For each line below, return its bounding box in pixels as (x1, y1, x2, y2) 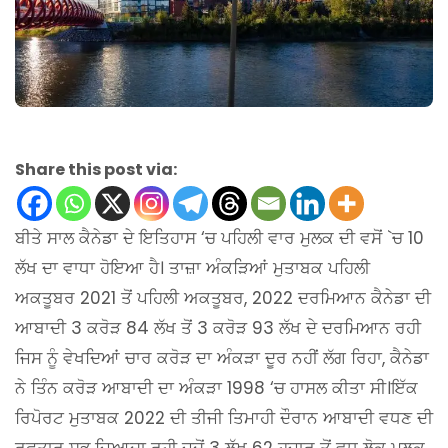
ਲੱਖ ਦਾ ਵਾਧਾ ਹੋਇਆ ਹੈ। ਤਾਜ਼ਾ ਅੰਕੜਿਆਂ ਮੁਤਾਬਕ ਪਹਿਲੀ (15, 256, 370, 281)
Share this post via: (15, 158, 177, 182)
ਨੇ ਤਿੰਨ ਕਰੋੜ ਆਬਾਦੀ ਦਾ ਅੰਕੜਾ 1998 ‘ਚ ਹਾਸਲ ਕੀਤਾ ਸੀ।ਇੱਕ (15, 376, 418, 401)
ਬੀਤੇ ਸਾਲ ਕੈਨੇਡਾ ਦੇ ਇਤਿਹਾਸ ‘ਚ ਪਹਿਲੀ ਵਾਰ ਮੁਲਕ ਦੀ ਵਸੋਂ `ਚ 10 (15, 226, 424, 251)
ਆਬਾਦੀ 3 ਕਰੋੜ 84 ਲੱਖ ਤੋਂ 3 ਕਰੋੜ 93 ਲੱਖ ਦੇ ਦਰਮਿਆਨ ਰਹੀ (15, 316, 421, 341)
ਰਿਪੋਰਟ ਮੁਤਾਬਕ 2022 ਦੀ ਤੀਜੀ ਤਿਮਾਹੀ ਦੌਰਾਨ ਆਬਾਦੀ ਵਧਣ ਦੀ (15, 406, 433, 431)
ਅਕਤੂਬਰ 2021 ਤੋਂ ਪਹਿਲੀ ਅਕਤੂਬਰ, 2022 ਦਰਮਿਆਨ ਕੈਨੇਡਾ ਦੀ (15, 286, 431, 311)
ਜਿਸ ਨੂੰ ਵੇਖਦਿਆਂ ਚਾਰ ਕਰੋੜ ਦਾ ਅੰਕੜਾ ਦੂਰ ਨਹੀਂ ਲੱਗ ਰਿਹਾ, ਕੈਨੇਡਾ (15, 346, 429, 371)
